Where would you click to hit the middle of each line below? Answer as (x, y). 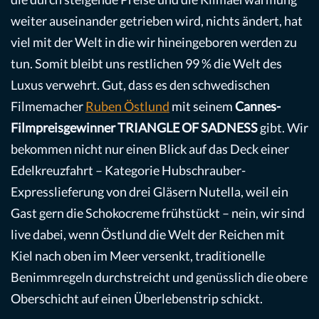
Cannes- (258, 106)
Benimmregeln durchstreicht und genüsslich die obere (159, 277)
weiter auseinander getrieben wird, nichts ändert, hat (157, 20)
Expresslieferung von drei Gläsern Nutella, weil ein (150, 191)
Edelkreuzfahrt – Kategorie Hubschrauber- (128, 170)
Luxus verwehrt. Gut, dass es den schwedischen (140, 84)
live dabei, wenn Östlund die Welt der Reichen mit (148, 234)
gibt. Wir (283, 127)
